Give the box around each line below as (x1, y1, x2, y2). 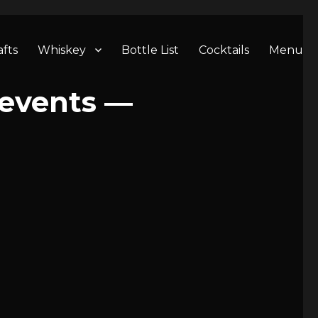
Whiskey (38, 43, 86, 57)
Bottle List (121, 43, 179, 57)
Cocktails (199, 43, 249, 57)
